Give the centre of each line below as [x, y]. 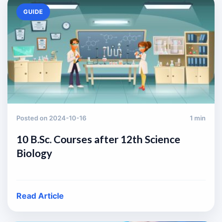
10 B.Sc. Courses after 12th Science [98, 139]
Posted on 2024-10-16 [51, 118]
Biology [34, 153]
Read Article [40, 196]
